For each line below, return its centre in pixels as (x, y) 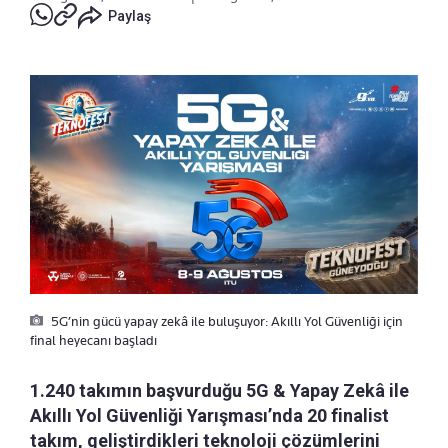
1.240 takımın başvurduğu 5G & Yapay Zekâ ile (219, 390)
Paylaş (129, 16)
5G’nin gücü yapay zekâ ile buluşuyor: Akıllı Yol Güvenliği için (225, 320)
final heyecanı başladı (93, 339)
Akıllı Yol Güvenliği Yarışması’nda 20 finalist (209, 415)
